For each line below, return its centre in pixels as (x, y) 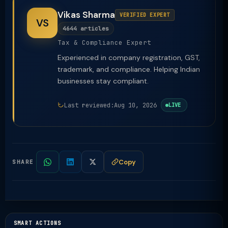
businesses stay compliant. (103, 81)
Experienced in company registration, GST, (129, 58)
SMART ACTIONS (38, 223)
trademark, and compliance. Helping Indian (129, 69)
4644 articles (86, 28)
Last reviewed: (89, 105)
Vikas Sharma (86, 15)
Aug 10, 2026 (135, 105)
